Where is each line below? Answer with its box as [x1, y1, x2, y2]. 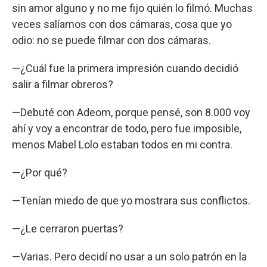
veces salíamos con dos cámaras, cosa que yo [12, 17, 232, 30]
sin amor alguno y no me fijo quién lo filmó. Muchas [12, 1, 253, 14]
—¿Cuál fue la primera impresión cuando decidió [12, 61, 238, 74]
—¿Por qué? [12, 166, 67, 179]
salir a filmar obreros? [12, 77, 113, 91]
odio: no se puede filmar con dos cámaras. [12, 33, 211, 46]
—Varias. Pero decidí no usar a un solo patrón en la [12, 250, 247, 263]
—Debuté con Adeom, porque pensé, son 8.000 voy [12, 105, 250, 119]
